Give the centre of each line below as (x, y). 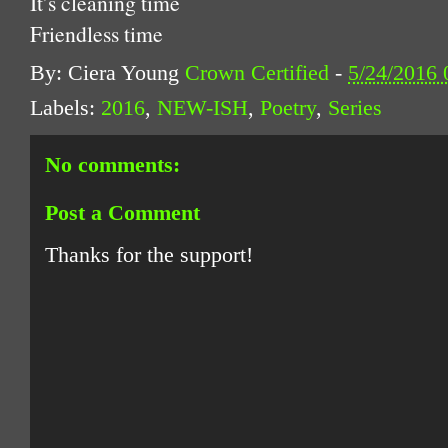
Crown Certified (257, 73)
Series (355, 108)
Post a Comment (122, 213)
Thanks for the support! (149, 255)
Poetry (288, 108)
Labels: (65, 108)
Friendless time (96, 33)
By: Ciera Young (107, 73)
